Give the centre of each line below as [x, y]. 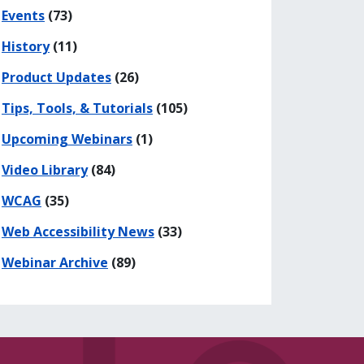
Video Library [45, 169]
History [26, 46]
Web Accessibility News [78, 231]
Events [23, 15]
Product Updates [56, 77]
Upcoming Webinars [67, 139]
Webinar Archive [55, 262]
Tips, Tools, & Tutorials [77, 108]
